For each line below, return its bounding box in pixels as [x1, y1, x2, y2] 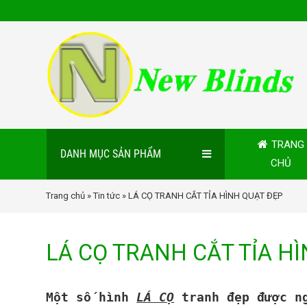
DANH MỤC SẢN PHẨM [60, 148, 161, 160]
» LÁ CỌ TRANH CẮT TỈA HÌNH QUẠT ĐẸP [120, 191, 283, 201]
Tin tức [93, 191, 121, 201]
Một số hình [46, 290, 137, 304]
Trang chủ [46, 191, 86, 201]
